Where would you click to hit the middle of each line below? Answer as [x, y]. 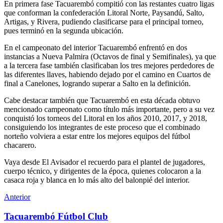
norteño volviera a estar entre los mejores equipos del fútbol [97, 136]
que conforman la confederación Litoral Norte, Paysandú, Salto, [104, 12]
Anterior [17, 197]
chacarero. [20, 145]
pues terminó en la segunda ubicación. [64, 30]
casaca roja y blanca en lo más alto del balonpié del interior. [97, 180]
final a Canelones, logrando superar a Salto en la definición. [97, 83]
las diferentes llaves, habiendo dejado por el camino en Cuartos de [107, 74]
